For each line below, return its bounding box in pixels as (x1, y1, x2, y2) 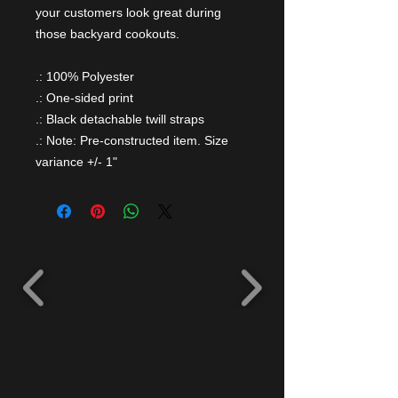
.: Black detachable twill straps (36, 112, 204, 126)
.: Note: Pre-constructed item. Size (36, 133, 228, 147)
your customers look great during (36, 5, 221, 20)
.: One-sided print (36, 91, 133, 105)
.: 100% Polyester (36, 69, 134, 84)
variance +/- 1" (36, 155, 117, 169)
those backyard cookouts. (36, 27, 179, 41)
